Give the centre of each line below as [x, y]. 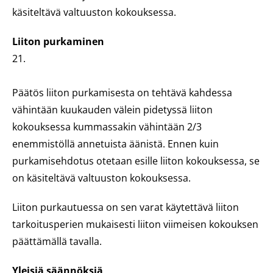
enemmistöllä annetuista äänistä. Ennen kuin [115, 144]
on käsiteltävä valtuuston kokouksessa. [101, 178]
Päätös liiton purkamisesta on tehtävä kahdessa [122, 93]
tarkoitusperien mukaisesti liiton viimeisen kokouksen [135, 224]
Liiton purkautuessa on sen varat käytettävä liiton [126, 207]
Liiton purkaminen [58, 41]
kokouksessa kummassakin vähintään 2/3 [107, 127]
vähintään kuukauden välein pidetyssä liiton [112, 110]
